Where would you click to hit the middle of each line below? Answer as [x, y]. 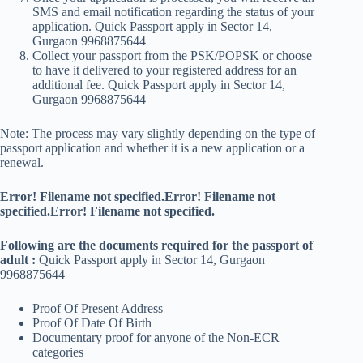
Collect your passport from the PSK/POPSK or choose [172, 56]
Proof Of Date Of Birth [94, 323]
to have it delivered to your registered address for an [164, 70]
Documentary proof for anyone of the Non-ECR [156, 338]
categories [58, 352]
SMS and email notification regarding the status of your [173, 12]
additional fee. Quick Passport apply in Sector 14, [159, 85]
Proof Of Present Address [99, 309]
